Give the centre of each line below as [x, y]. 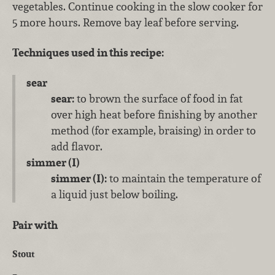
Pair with [35, 225]
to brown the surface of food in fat [158, 99]
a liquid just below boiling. [114, 195]
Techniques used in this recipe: [88, 53]
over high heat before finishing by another [154, 115]
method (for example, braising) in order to [153, 131]
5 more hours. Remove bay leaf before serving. [126, 22]
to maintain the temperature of [184, 179]
